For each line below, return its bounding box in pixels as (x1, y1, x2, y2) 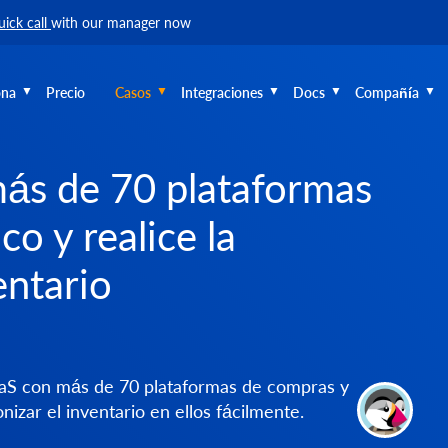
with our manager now (51, 14, 191, 31)
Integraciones (181, 83, 263, 101)
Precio (46, 83, 85, 101)
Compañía (355, 83, 419, 101)
